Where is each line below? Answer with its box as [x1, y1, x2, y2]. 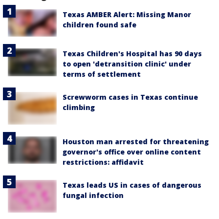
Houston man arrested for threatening [63, 136, 209, 146]
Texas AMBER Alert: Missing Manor [63, 10, 191, 20]
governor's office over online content [63, 147, 201, 156]
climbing [63, 103, 95, 112]
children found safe [63, 20, 136, 30]
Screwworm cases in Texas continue [63, 92, 198, 102]
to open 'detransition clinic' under [63, 59, 191, 69]
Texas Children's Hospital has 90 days [63, 49, 202, 59]
